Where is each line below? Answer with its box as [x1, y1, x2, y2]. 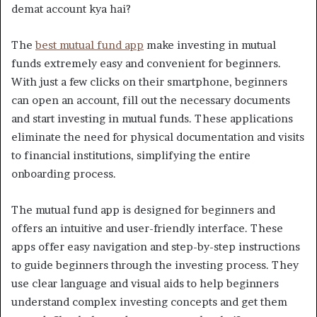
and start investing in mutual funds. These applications [11, 112, 293, 126]
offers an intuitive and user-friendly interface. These [11, 221, 283, 236]
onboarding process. [11, 167, 116, 181]
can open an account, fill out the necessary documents [11, 93, 290, 108]
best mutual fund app [35, 38, 144, 52]
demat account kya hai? [11, 2, 131, 16]
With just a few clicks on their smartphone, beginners [11, 75, 287, 89]
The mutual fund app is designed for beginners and [11, 203, 275, 217]
